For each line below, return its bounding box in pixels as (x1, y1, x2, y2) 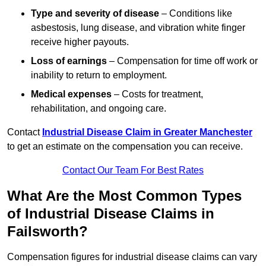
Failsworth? (7, 223, 88, 240)
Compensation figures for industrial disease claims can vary (7, 252, 257, 262)
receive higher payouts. (31, 37, 129, 47)
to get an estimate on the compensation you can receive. (7, 141, 243, 152)
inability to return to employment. (31, 70, 167, 81)
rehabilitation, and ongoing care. (31, 103, 166, 114)
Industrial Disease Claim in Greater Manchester (42, 127, 252, 138)
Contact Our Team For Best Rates (62, 165, 204, 176)
